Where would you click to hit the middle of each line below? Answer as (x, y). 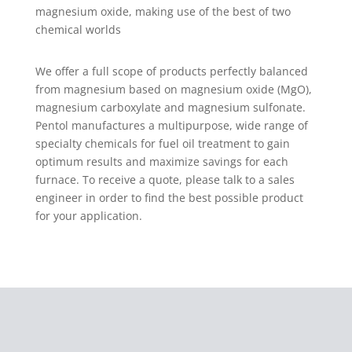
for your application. (88, 215)
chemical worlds (78, 29)
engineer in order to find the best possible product (169, 197)
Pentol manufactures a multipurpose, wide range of (171, 125)
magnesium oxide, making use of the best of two (163, 11)
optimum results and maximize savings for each (161, 161)
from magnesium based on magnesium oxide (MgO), (173, 89)
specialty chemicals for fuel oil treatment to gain (162, 143)
